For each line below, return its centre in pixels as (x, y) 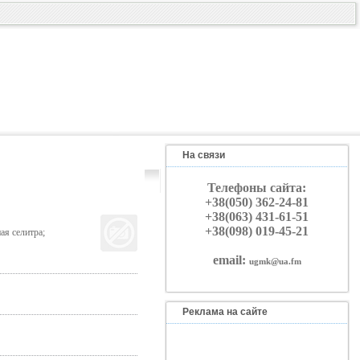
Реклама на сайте (225, 312)
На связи (203, 155)
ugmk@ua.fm (275, 261)
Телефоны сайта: (257, 188)
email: (231, 260)
